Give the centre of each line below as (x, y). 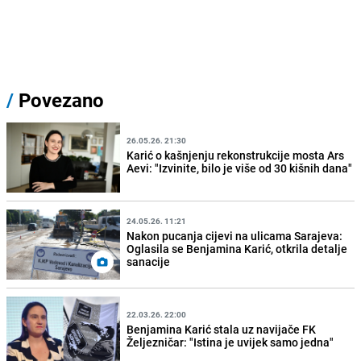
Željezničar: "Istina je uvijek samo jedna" (230, 342)
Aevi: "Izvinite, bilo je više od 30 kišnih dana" (240, 168)
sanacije (149, 261)
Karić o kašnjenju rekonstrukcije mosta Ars (236, 155)
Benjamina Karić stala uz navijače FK (222, 329)
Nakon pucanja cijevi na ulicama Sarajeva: (235, 235)
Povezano (59, 100)
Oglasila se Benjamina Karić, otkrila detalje (237, 248)
